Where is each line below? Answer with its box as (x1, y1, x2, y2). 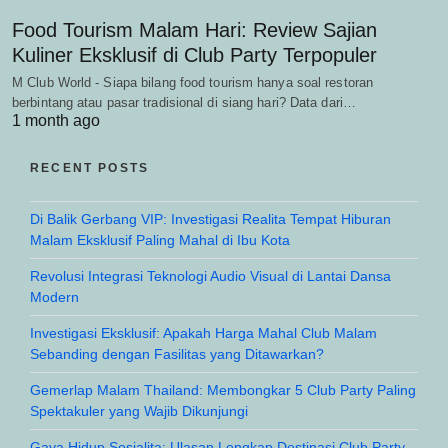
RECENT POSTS (30, 160, 150, 175)
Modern (30, 288, 79, 305)
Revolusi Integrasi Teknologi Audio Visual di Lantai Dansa (30, 267, 391, 284)
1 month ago (12, 111, 100, 129)
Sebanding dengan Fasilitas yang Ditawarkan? (30, 345, 324, 362)
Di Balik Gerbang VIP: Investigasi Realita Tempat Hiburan (30, 210, 391, 227)
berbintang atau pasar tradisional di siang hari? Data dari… (12, 94, 356, 110)
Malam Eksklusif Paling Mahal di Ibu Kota (30, 231, 290, 248)
